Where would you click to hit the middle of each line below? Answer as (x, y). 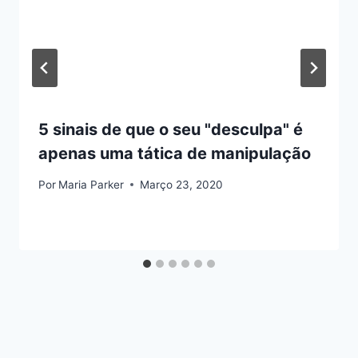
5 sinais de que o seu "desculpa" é (171, 130)
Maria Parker (91, 184)
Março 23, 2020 (182, 184)
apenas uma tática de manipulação (175, 154)
